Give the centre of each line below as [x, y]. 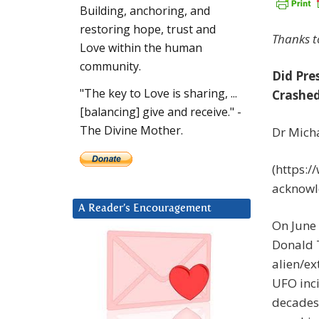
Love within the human [141, 48]
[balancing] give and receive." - [161, 112]
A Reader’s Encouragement [145, 209]
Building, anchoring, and [145, 11]
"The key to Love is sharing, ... [158, 94]
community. [110, 67]
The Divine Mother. [131, 131]
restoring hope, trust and [148, 30]
